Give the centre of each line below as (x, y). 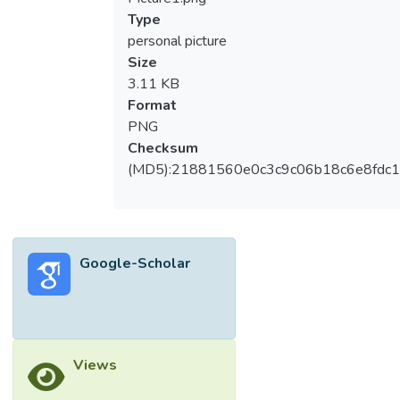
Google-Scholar (135, 264)
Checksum (162, 149)
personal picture (177, 42)
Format (152, 106)
